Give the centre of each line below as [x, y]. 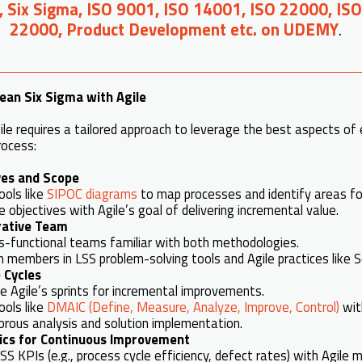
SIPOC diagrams [92, 193]
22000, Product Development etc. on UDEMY [174, 29]
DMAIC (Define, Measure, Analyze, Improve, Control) [193, 306]
